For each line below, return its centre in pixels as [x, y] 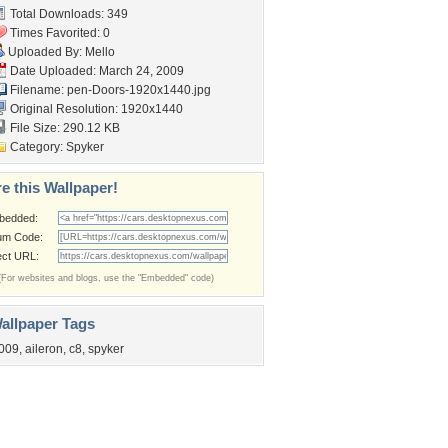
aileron [44, 349]
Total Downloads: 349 [67, 14]
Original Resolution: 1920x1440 [95, 109]
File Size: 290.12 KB [63, 128]
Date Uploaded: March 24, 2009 [95, 71]
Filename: [37, 90]
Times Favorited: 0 [58, 33]
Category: [36, 147]
